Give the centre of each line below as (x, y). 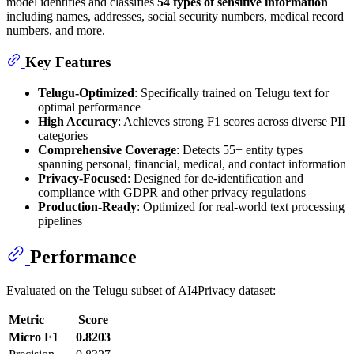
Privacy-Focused (83, 178)
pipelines (60, 220)
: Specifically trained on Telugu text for (232, 92)
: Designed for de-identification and (215, 178)
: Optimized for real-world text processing (241, 206)
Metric (26, 319)
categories (63, 135)
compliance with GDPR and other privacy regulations (172, 192)
